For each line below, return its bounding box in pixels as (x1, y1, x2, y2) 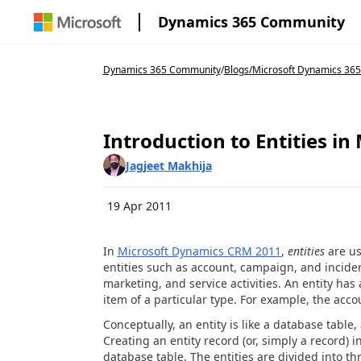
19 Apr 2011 (106, 198, 172, 214)
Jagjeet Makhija (125, 157, 212, 173)
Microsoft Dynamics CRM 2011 (117, 243, 281, 259)
